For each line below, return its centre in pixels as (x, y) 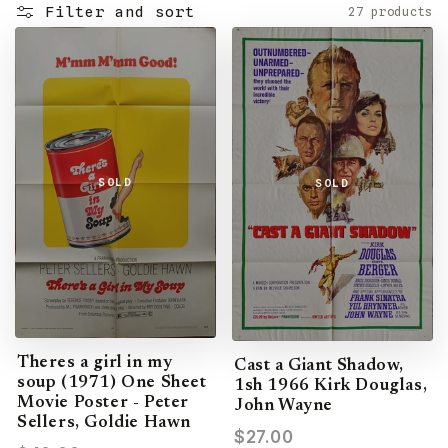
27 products (390, 11)
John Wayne (283, 406)
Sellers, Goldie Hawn (104, 423)
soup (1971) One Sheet (112, 383)
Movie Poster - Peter (103, 403)
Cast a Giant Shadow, (319, 366)
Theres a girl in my (95, 363)
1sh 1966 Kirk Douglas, (331, 386)
